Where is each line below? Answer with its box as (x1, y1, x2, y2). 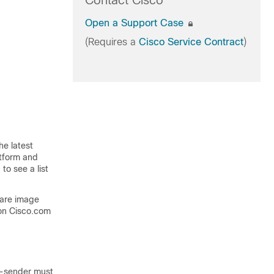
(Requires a (84, 37, 139, 47)
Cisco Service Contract (138, 37, 243, 47)
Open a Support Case (84, 18, 187, 28)
